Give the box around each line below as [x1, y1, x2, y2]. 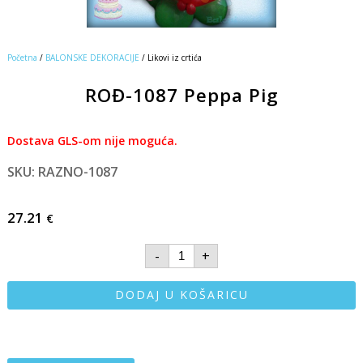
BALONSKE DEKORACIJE [45, 51, 139, 63]
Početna [6, 51, 37, 63]
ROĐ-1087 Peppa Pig [84, 82, 279, 108]
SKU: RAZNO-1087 [6, 162, 117, 181]
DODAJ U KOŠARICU [114, 287, 249, 303]
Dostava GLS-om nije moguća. [6, 132, 177, 148]
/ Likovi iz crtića [139, 51, 202, 63]
